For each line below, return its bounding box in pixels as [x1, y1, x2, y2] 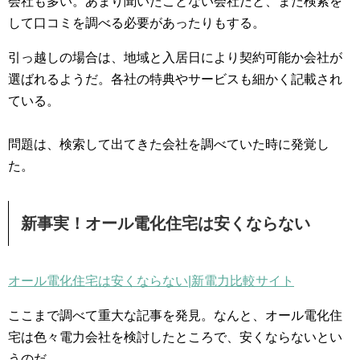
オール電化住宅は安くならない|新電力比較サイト [8, 273, 294, 288]
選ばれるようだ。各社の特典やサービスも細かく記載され [8, 72, 342, 86]
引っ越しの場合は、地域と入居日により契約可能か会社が [8, 50, 342, 64]
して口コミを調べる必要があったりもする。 [8, 15, 265, 30]
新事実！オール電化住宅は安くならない [21, 214, 310, 232]
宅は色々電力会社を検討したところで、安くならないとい [8, 329, 342, 344]
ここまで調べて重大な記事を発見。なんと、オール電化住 [8, 308, 342, 322]
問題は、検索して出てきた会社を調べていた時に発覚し [8, 137, 329, 151]
